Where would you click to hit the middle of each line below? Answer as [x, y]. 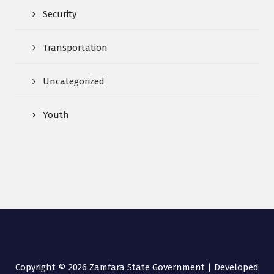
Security [60, 14]
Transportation [75, 48]
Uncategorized [74, 82]
